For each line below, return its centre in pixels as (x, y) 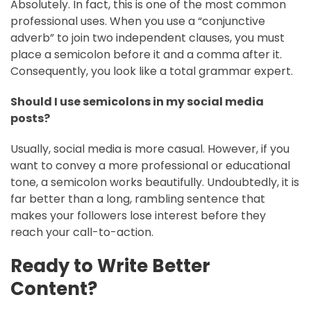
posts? (30, 118)
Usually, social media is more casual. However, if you (150, 149)
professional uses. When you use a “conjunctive (138, 21)
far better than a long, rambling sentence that (138, 199)
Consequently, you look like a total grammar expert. (152, 71)
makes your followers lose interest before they (138, 215)
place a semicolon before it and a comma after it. (146, 54)
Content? (54, 288)
